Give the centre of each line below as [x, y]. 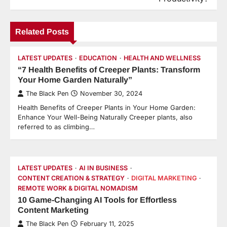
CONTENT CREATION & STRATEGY [71, 178]
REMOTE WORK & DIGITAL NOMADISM [78, 188]
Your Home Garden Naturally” [75, 80]
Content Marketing [53, 210]
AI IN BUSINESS [103, 168]
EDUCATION [98, 58]
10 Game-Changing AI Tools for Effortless [97, 200]
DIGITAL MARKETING [164, 178]
